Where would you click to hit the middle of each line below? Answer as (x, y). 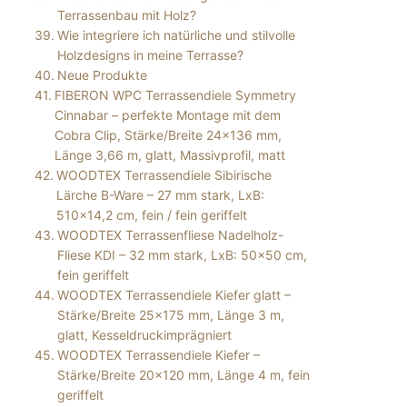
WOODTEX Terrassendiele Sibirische (164, 174)
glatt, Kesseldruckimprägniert (144, 334)
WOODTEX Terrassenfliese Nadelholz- (170, 234)
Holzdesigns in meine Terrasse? (150, 55)
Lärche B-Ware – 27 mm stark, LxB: (160, 194)
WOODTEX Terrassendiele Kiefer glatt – (174, 294)
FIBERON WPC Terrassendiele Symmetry (175, 94)
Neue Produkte (102, 74)
